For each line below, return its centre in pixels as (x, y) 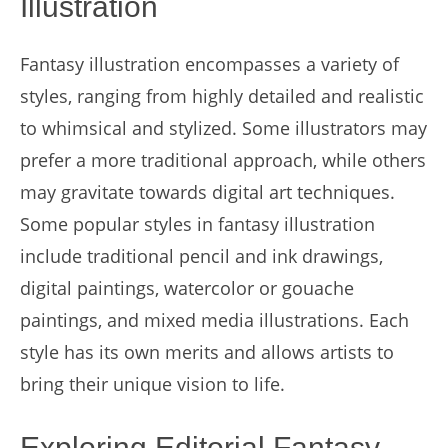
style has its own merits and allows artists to (207, 352)
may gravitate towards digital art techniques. (207, 192)
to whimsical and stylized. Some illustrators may (223, 128)
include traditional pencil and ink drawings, (201, 256)
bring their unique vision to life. (152, 384)
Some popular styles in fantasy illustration (197, 224)
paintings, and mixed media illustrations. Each (214, 320)
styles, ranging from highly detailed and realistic (222, 96)
